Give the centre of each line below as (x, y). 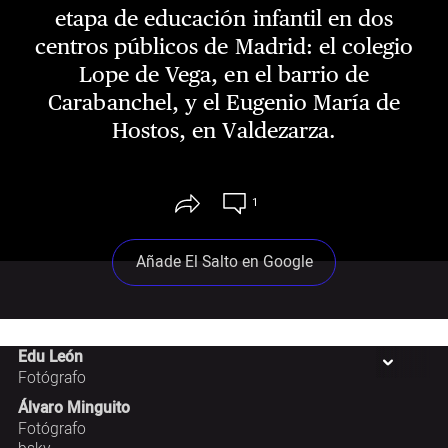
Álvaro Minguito (73, 409)
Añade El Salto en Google (224, 263)
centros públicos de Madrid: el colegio (224, 45)
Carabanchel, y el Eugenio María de (224, 101)
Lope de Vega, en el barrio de (224, 73)
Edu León (50, 357)
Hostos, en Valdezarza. (224, 129)
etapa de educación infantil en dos (224, 17)
